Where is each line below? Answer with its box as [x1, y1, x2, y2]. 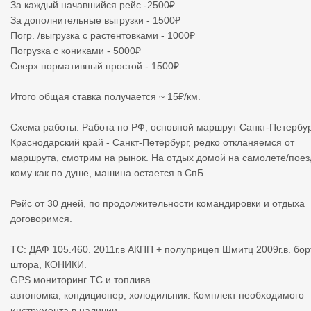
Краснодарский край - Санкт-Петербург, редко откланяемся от [10, 137, 294, 148]
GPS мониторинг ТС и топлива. [10, 274, 153, 285]
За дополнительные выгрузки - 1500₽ [10, 15, 180, 26]
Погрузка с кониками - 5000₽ [10, 45, 141, 56]
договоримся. [10, 213, 72, 224]
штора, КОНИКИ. [10, 259, 87, 270]
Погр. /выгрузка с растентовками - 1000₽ [10, 30, 195, 41]
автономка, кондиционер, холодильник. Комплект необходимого [10, 289, 304, 301]
